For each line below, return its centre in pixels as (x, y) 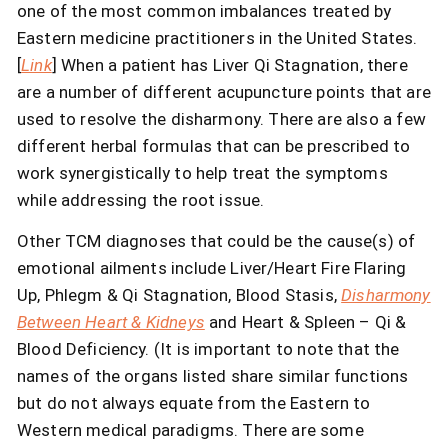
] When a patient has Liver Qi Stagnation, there (229, 64)
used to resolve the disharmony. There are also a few (221, 118)
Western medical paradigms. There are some (190, 430)
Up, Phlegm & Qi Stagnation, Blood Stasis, (179, 295)
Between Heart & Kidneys (111, 322)
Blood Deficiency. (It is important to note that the (208, 349)
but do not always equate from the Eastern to (194, 403)
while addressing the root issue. (141, 199)
